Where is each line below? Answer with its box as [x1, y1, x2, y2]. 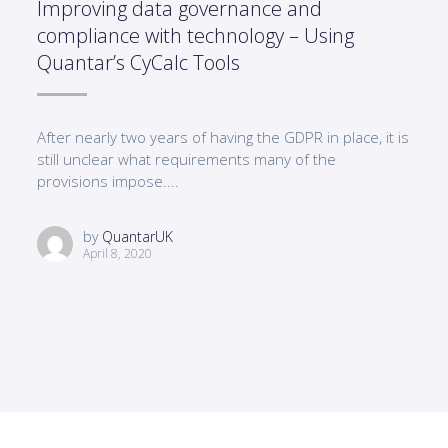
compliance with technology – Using [37, 22, 355, 50]
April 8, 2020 [83, 244, 153, 262]
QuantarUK [102, 226, 174, 246]
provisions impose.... [37, 171, 180, 192]
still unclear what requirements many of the [37, 149, 337, 170]
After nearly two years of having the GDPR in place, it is [37, 127, 410, 148]
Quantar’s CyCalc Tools [37, 49, 241, 77]
